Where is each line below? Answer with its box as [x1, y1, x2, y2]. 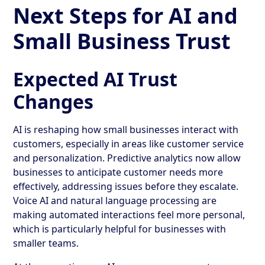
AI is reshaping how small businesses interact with [13, 122, 239, 136]
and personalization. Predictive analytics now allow [13, 151, 241, 164]
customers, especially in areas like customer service [13, 137, 244, 150]
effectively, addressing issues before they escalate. [13, 179, 239, 193]
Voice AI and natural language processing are [13, 193, 217, 207]
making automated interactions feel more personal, [13, 208, 245, 221]
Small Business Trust [13, 26, 231, 56]
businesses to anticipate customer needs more [13, 165, 224, 179]
